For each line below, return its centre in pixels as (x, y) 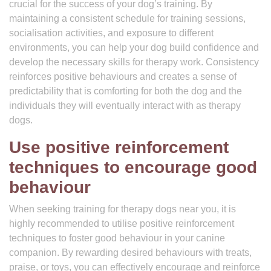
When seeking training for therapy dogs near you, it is (122, 209)
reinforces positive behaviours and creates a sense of (123, 77)
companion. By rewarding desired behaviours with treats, (130, 253)
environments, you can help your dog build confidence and (134, 47)
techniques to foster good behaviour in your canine (117, 238)
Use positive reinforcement (119, 147)
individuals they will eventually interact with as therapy (125, 106)
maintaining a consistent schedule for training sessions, (127, 18)
